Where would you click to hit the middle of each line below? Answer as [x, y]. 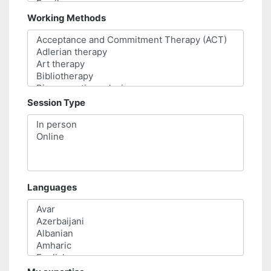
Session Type [56, 103]
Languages [52, 188]
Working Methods [67, 18]
